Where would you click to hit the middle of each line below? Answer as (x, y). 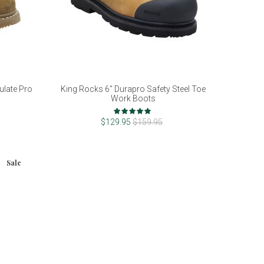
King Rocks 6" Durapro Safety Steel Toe (133, 89)
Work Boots (133, 99)
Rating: (126, 108)
